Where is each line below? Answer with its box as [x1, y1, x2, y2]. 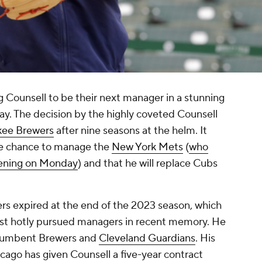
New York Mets [112, 140, 183, 154]
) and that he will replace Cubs [78, 157, 218, 171]
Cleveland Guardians [99, 232, 195, 246]
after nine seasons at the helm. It [54, 124, 207, 138]
